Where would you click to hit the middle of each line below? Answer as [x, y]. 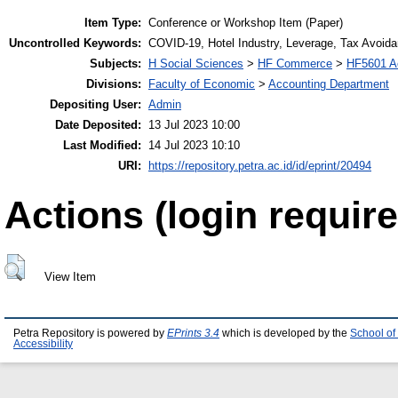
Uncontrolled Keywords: [75, 44]
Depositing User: [96, 105]
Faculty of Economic [202, 84]
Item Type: [113, 23]
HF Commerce [295, 64]
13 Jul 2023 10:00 [194, 125]
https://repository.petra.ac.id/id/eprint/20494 [260, 166]
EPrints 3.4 [193, 334]
